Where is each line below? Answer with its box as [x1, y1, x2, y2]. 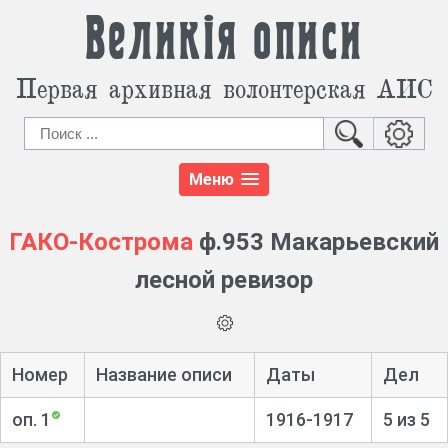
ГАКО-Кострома [9, 228, 193, 257]
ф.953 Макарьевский [193, 228, 439, 257]
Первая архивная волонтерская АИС [16, 70, 432, 105]
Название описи [95, 363, 232, 385]
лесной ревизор [135, 266, 313, 295]
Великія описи [84, 15, 364, 65]
